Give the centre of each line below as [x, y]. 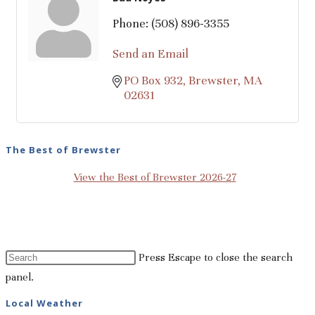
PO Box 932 [153, 81]
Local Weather [44, 303]
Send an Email [150, 54]
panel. [20, 277]
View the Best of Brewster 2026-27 [155, 177]
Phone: [130, 24]
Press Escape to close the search [216, 257]
